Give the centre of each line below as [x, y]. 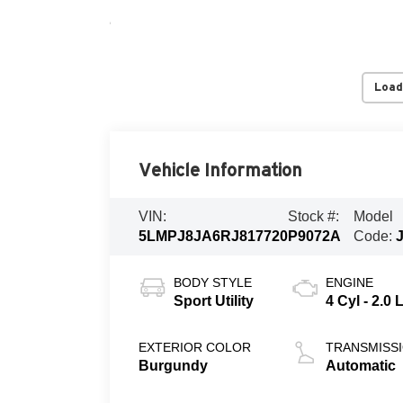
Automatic [361, 365]
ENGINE [350, 282]
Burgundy [174, 365]
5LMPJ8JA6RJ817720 [214, 236]
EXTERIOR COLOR [195, 347]
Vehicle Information [221, 170]
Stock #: [314, 216]
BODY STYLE [213, 282]
